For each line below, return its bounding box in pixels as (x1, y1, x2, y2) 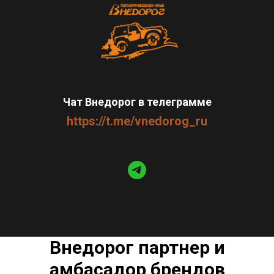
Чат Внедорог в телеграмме (62, 95, 212, 108)
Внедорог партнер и (49, 236, 225, 258)
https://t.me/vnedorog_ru (67, 113, 207, 128)
